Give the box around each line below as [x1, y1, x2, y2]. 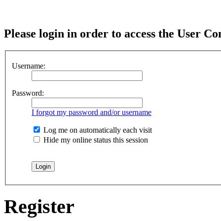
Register [4, 195, 74, 218]
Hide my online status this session [41, 136, 148, 145]
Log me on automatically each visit [41, 126, 152, 135]
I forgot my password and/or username [32, 108, 151, 117]
